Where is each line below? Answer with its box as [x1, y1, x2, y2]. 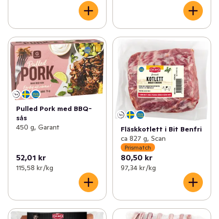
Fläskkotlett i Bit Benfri [120, 125, 202, 134]
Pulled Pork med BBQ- [16, 104, 92, 113]
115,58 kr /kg [16, 163, 53, 173]
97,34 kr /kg [120, 163, 156, 173]
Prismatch [124, 143, 151, 151]
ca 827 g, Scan [120, 134, 166, 143]
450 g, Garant [16, 122, 59, 131]
